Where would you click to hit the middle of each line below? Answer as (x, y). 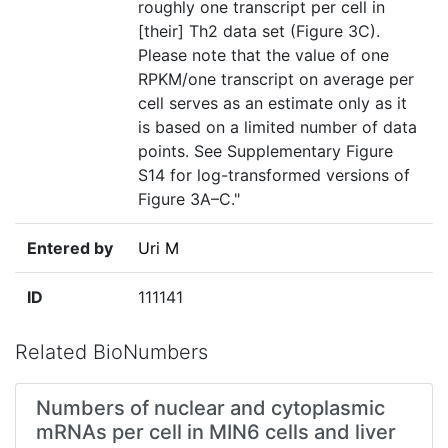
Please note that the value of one (263, 55)
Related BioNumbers (111, 352)
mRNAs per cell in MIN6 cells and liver (216, 432)
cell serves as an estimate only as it (272, 103)
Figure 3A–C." (189, 199)
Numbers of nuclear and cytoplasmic (210, 408)
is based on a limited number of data (277, 127)
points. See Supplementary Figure (265, 151)
